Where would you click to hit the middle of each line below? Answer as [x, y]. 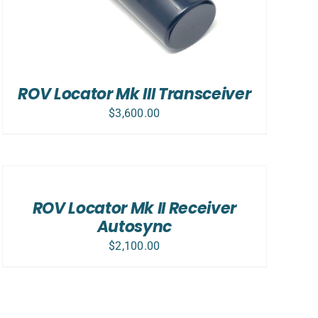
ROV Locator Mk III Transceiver [135, 94]
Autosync [134, 227]
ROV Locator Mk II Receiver [135, 209]
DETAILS [21, 207]
